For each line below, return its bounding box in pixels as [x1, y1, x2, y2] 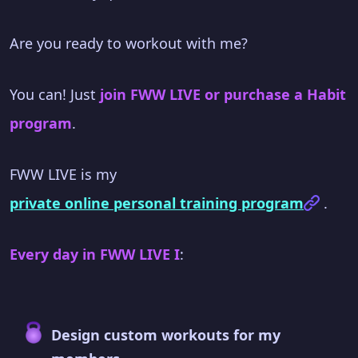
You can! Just [10, 84, 100, 104]
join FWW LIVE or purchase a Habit [100, 84, 346, 104]
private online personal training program [10, 193, 304, 213]
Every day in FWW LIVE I [10, 244, 180, 264]
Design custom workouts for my [51, 324, 280, 344]
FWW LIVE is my [10, 164, 117, 184]
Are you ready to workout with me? [10, 33, 248, 53]
